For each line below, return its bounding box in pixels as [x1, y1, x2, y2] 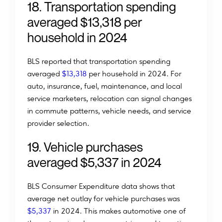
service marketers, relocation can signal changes [27, 94, 192, 104]
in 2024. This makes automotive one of [51, 206, 186, 216]
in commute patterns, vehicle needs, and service [27, 106, 191, 116]
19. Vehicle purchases [27, 139, 143, 155]
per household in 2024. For [87, 69, 181, 79]
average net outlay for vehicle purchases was [27, 194, 180, 204]
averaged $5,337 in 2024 [27, 155, 162, 170]
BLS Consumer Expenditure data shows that [27, 181, 175, 191]
